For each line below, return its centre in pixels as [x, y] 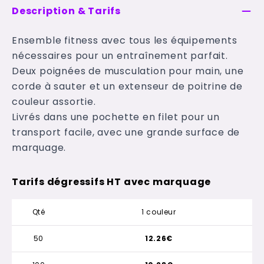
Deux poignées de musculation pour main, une [128, 71]
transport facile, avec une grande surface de [126, 132]
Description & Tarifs [66, 11]
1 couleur [159, 212]
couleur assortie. [54, 102]
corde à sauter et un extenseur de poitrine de [127, 86]
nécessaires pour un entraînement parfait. [120, 56]
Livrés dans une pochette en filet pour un [116, 117]
